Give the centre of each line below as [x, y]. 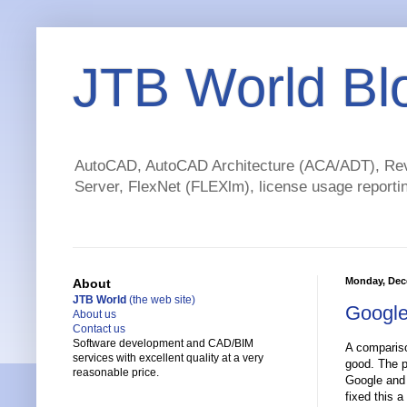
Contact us [99, 329]
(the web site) [161, 300]
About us [94, 315]
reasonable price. [116, 373]
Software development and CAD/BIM [163, 344]
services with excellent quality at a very [168, 358]
